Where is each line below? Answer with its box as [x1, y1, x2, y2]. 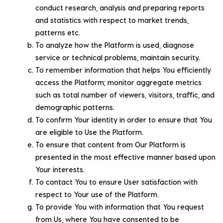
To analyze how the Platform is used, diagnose [35, 40, 194, 49]
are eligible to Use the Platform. [35, 127, 143, 136]
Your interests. [35, 165, 85, 174]
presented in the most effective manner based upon [35, 152, 216, 161]
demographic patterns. [35, 103, 114, 111]
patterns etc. [35, 28, 80, 37]
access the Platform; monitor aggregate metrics [35, 78, 202, 87]
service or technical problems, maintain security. [35, 53, 200, 62]
